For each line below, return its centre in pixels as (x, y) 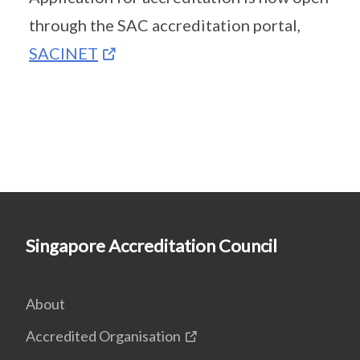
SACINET (63, 53)
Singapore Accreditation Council (151, 245)
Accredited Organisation (103, 336)
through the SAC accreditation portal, (165, 25)
